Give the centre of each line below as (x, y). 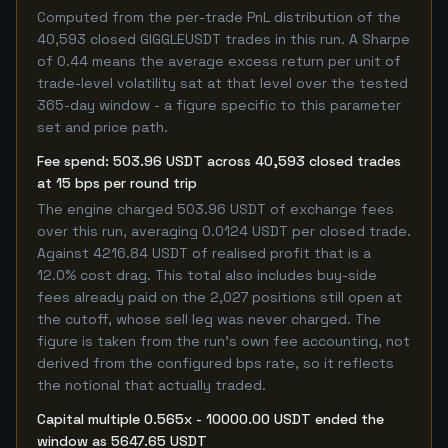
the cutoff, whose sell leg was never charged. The (209, 319)
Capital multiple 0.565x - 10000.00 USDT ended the (210, 419)
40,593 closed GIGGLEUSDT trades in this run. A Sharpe (223, 39)
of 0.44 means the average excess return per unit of (219, 61)
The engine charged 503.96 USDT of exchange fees (215, 209)
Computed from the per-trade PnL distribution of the (219, 17)
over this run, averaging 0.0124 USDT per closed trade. (224, 231)
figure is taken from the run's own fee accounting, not (223, 341)
